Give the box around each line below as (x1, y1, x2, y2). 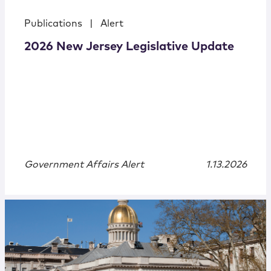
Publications (24, 19, 82, 29)
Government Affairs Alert (24, 160, 144, 170)
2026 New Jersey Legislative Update (24, 41, 234, 53)
